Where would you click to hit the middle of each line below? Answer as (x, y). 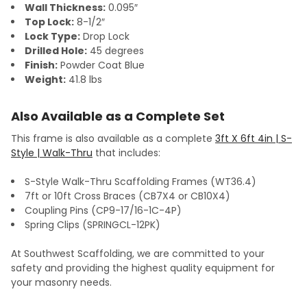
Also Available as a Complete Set (118, 116)
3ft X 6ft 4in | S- (254, 139)
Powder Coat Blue (101, 65)
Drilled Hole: (56, 51)
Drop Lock (105, 37)
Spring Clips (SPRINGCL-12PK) (93, 225)
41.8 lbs (84, 80)
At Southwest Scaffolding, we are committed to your (138, 254)
